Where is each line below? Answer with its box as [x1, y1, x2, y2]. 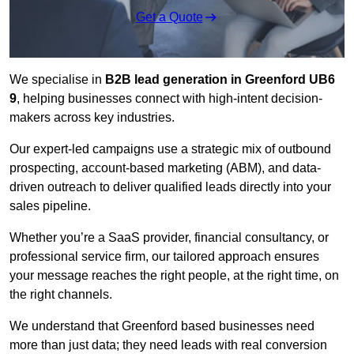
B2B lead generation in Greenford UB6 [105, 73, 335, 87]
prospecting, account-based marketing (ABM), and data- [9, 161, 321, 175]
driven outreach [9, 180, 96, 194]
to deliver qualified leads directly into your [100, 180, 331, 194]
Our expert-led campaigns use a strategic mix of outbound [9, 142, 331, 156]
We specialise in [9, 73, 105, 87]
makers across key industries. [9, 111, 178, 125]
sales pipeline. [9, 199, 94, 213]
